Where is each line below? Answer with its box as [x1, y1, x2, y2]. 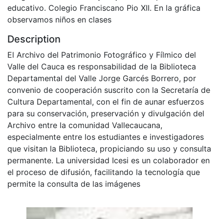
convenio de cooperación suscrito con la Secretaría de [7, 85, 210, 95]
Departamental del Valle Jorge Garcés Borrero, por [7, 73, 196, 83]
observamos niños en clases [7, 14, 111, 24]
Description [7, 33, 61, 45]
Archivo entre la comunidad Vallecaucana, [7, 120, 162, 130]
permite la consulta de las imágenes [7, 178, 140, 189]
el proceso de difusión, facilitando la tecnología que [7, 167, 200, 177]
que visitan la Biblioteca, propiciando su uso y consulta [7, 143, 211, 153]
